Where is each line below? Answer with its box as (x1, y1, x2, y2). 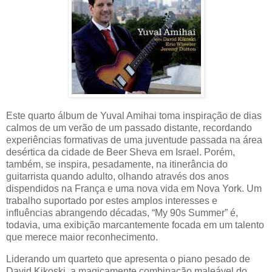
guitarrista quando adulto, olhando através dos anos (6, 171, 229, 182)
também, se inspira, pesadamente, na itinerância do (6, 159, 228, 170)
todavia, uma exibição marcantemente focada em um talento (6, 220, 264, 231)
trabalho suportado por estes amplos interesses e (6, 195, 217, 206)
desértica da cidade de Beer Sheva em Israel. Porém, (6, 147, 235, 158)
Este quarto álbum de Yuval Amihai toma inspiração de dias (6, 110, 262, 121)
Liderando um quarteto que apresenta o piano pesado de (6, 254, 250, 265)
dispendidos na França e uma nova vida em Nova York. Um (6, 183, 262, 194)
